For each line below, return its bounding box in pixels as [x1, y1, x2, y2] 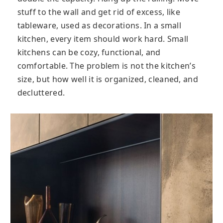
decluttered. [17, 87, 65, 98]
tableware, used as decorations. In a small [17, 19, 182, 31]
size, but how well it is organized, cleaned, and [17, 73, 198, 85]
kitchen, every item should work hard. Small [17, 33, 189, 44]
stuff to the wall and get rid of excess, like [17, 6, 180, 17]
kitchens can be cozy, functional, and [17, 46, 161, 58]
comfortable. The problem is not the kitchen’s [17, 60, 196, 71]
